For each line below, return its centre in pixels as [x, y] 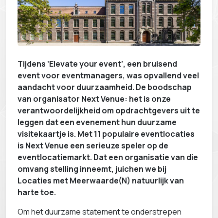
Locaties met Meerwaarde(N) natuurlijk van [101, 180]
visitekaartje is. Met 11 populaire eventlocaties [106, 134]
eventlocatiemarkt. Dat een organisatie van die [108, 157]
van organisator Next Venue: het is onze [94, 99]
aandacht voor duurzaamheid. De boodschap [105, 87]
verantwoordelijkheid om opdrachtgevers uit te [109, 110]
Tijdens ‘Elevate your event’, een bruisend [97, 64]
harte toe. [37, 192]
